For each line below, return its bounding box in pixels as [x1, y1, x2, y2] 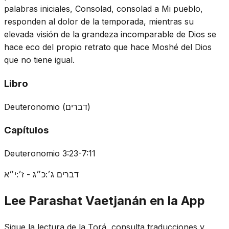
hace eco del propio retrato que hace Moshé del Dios [4, 42, 212, 53]
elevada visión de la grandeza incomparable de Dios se [4, 29, 216, 40]
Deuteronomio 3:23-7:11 [4, 148, 96, 159]
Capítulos [4, 124, 49, 136]
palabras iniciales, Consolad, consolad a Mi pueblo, [4, 4, 203, 14]
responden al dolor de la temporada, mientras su [4, 16, 194, 27]
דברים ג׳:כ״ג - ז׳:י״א [4, 169, 79, 180]
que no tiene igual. [4, 55, 75, 65]
